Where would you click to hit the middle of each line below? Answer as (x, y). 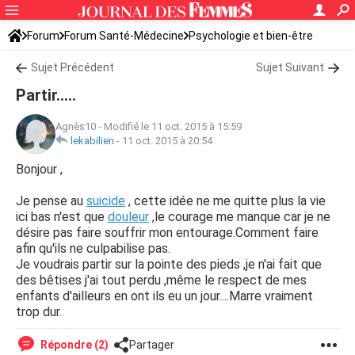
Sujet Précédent (73, 67)
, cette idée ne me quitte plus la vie (225, 201)
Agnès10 (76, 126)
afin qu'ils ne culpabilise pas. (93, 248)
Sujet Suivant (290, 67)
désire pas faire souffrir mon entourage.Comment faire (167, 233)
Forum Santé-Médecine (124, 36)
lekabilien (92, 141)
